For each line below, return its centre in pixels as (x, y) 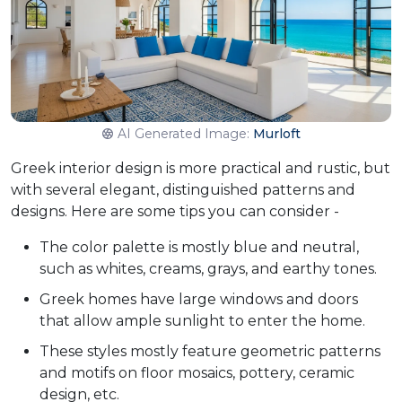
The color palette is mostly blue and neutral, (199, 248)
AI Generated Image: (185, 134)
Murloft (276, 134)
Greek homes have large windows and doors (199, 300)
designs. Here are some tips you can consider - (175, 212)
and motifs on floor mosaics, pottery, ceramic (197, 373)
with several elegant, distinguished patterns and (183, 190)
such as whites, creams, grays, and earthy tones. (208, 269)
